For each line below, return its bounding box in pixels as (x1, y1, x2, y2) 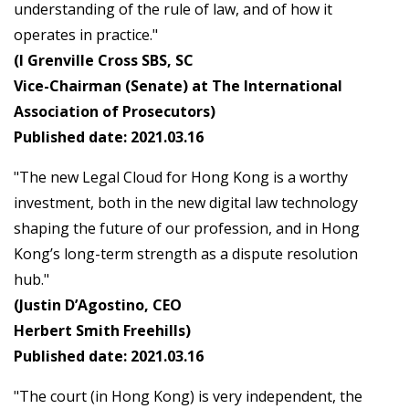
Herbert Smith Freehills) (14, 320, 191, 341)
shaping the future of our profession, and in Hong (14, 218, 360, 239)
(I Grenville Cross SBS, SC (14, 50, 194, 71)
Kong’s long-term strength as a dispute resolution (14, 244, 358, 265)
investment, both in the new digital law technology (14, 193, 358, 214)
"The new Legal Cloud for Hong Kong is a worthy (14, 167, 348, 188)
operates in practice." (14, 25, 158, 46)
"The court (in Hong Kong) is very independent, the (14, 386, 362, 407)
